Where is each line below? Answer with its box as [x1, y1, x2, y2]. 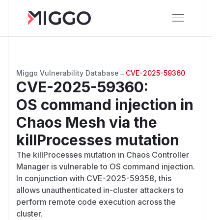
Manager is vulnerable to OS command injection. [16, 161, 195, 171]
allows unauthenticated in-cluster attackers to [16, 185, 184, 195]
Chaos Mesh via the [16, 113, 157, 131]
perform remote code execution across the [16, 196, 176, 207]
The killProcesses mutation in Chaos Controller [16, 149, 189, 160]
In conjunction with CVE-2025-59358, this [16, 173, 171, 183]
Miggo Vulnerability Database [16, 68, 119, 77]
